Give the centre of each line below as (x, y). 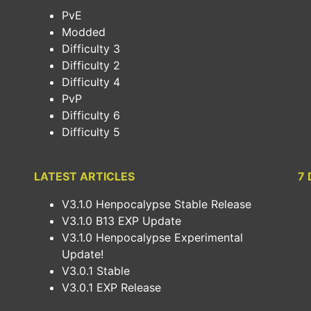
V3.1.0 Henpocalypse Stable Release (157, 204)
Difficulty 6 (91, 115)
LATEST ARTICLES (84, 176)
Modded (84, 32)
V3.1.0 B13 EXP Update (121, 220)
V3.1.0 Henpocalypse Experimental (152, 237)
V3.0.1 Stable (96, 270)
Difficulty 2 (91, 65)
